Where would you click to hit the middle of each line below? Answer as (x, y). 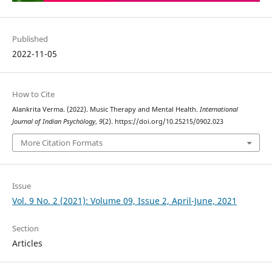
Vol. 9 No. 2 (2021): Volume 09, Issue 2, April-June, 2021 (124, 201)
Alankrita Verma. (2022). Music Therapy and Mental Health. (106, 109)
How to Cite (33, 94)
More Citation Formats (61, 143)
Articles (27, 243)
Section (25, 229)
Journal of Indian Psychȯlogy (53, 121)
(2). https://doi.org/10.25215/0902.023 (163, 121)
